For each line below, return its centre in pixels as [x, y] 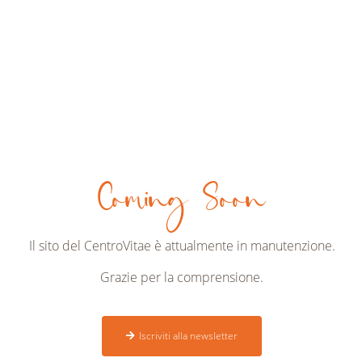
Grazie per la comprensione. [182, 278]
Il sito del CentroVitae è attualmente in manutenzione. [182, 246]
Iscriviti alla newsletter [189, 335]
